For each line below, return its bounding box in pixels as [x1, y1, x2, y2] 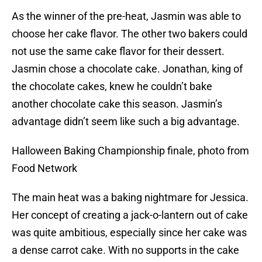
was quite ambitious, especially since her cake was [12, 226, 247, 239]
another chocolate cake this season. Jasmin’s [12, 98, 222, 111]
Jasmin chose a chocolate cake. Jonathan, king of [12, 63, 243, 75]
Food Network [12, 162, 77, 175]
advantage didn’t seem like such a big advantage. [12, 115, 240, 128]
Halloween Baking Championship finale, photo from [12, 144, 249, 157]
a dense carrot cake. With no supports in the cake [12, 244, 239, 257]
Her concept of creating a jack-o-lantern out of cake [12, 209, 248, 222]
